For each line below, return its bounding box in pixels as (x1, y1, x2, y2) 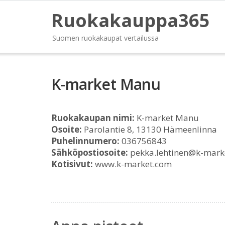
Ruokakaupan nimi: (51, 112, 135, 124)
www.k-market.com (93, 158, 172, 170)
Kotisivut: (51, 158, 93, 170)
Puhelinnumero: (51, 135, 120, 147)
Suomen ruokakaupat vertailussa (52, 33, 159, 43)
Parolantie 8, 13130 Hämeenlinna (82, 124, 217, 135)
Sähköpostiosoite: (51, 147, 128, 158)
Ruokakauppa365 (51, 8, 210, 33)
